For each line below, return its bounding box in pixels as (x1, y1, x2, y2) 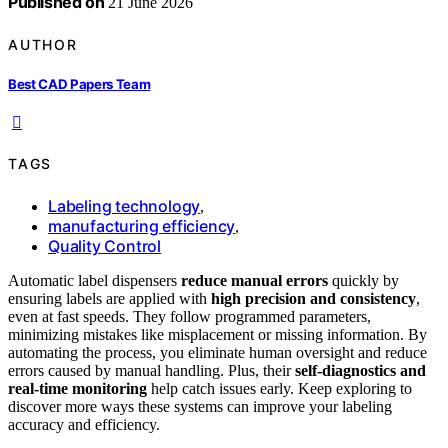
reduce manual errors (181, 271, 328, 289)
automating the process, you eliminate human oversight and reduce (8, 343, 427, 361)
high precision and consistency (211, 289, 416, 307)
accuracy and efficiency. (8, 415, 160, 433)
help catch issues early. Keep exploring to (147, 379, 412, 397)
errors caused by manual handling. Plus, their (8, 361, 295, 379)
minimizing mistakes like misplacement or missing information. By (8, 325, 427, 343)
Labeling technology (48, 195, 201, 216)
